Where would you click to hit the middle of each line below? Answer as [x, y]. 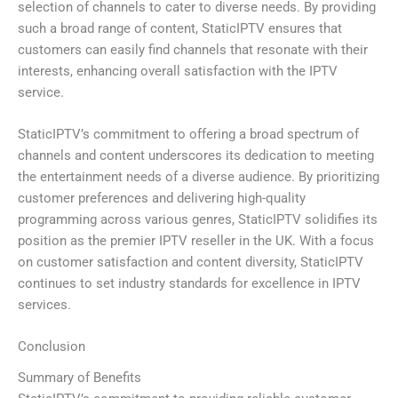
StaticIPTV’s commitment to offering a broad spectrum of [188, 135]
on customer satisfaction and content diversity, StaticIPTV [191, 263]
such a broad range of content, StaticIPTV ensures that [180, 28]
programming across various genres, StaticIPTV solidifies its [198, 220]
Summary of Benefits [80, 377]
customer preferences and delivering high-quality [162, 199]
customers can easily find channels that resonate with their [193, 49]
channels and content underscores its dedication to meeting [196, 156]
